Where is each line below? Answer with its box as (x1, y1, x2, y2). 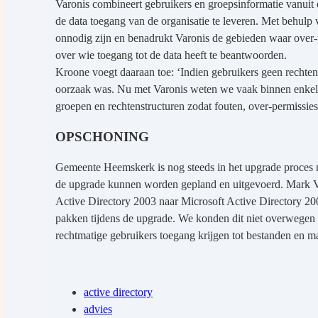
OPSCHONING (55, 128, 149, 144)
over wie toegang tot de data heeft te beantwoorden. (55, 49, 287, 62)
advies (84, 302, 112, 315)
